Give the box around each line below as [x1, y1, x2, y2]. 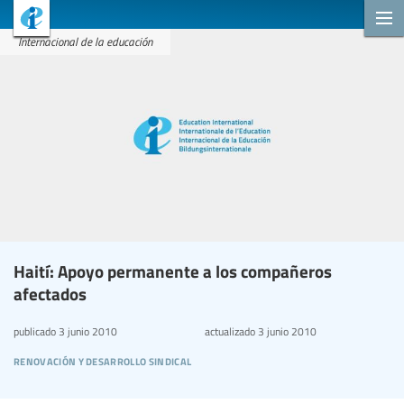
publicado [14, 323, 56, 338]
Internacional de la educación [18, 33, 152, 50]
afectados [14, 280, 87, 306]
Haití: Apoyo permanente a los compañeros [14, 258, 332, 283]
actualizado [204, 323, 255, 338]
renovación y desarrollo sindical [14, 348, 192, 370]
